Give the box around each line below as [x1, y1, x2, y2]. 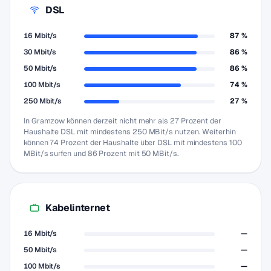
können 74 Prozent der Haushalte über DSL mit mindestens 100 [24, 137, 242, 148]
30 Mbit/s [24, 47, 57, 57]
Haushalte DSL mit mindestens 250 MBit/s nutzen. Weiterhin [24, 126, 236, 137]
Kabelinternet [45, 201, 110, 214]
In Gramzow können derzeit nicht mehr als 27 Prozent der [24, 116, 221, 126]
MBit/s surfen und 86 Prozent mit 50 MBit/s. [24, 148, 179, 158]
